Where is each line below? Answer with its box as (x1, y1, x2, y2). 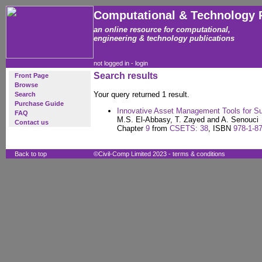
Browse (15, 81, 38, 88)
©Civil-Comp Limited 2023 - (94, 150, 173, 157)
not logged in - (94, 60, 135, 67)
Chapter (117, 124, 146, 133)
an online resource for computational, (94, 25, 230, 34)
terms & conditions (173, 150, 225, 157)
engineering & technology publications (94, 34, 235, 43)
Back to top (15, 150, 47, 157)
